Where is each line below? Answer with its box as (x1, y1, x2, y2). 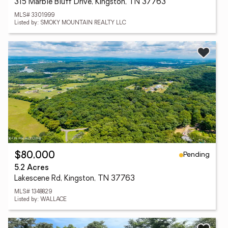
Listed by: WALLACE (14, 197, 67, 203)
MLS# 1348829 (14, 189, 52, 195)
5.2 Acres (14, 164, 49, 172)
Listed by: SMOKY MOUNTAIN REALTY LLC (14, 20, 126, 26)
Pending (183, 151, 210, 159)
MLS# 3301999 (14, 13, 54, 18)
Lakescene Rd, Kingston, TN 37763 (14, 175, 135, 183)
